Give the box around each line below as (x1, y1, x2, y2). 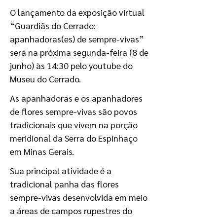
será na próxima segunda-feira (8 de (10, 46, 148, 58)
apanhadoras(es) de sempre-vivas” (10, 33, 144, 44)
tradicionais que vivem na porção (10, 119, 138, 130)
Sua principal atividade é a (10, 165, 111, 176)
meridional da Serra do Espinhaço (10, 132, 138, 144)
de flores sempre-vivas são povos (10, 106, 137, 117)
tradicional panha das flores (10, 178, 119, 189)
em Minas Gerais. (10, 146, 74, 157)
